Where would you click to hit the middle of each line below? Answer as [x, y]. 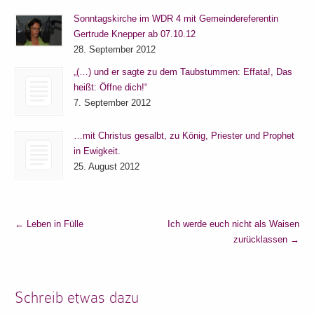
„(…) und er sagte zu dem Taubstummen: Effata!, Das [183, 71]
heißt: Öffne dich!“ [111, 87]
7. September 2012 [112, 102]
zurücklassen [261, 239]
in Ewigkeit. [97, 151]
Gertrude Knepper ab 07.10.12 [135, 34]
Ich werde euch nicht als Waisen [233, 224]
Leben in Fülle [54, 224]
